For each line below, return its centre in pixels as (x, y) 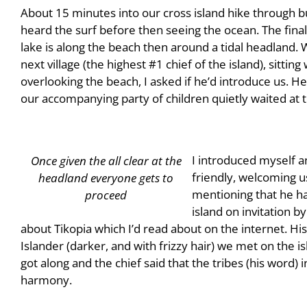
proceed (106, 195)
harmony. (46, 280)
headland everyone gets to (106, 178)
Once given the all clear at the (106, 161)
